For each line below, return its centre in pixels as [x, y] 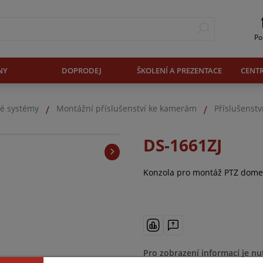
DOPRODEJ [81, 70]
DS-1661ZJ [183, 145]
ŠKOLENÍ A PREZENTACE [179, 70]
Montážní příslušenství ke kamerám [127, 109]
